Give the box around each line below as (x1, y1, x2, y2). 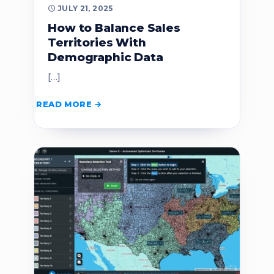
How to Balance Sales (48, 20, 180, 35)
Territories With (48, 35, 146, 50)
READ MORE (36, 99, 92, 109)
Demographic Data (48, 50, 163, 64)
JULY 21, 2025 (57, 3, 113, 13)
